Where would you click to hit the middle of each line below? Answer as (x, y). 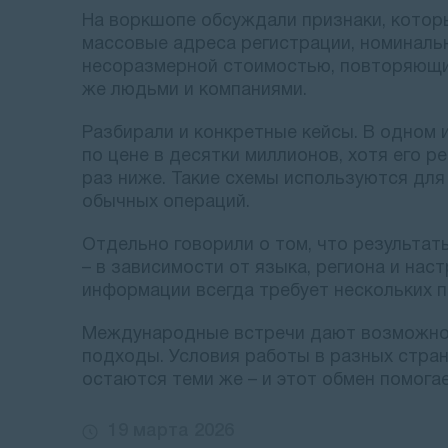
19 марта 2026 (171, 431)
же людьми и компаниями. (194, 90)
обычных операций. (166, 202)
